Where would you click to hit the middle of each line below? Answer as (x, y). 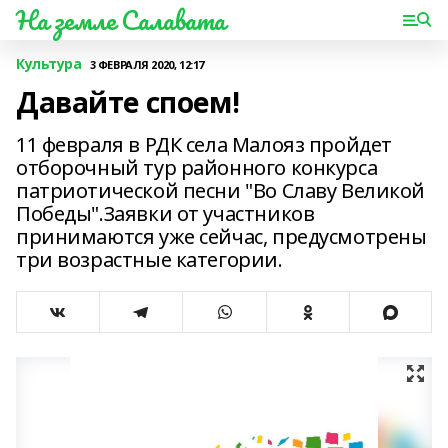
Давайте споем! (128, 102)
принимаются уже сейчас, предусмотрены (221, 236)
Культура (49, 63)
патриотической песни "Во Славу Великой (221, 190)
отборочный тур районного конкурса (197, 167)
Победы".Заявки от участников (165, 213)
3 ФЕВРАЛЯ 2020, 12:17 (146, 64)
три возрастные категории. (149, 259)
